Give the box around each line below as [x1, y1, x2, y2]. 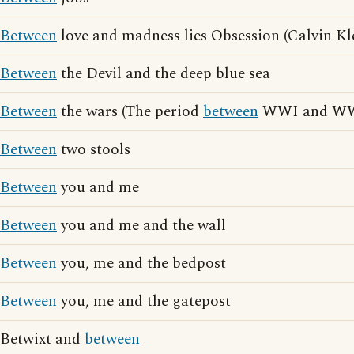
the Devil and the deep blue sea [57, 62, 270, 85]
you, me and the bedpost [57, 252, 226, 275]
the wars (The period [57, 100, 203, 123]
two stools [57, 138, 130, 161]
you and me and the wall [57, 214, 226, 237]
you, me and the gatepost [57, 290, 231, 313]
